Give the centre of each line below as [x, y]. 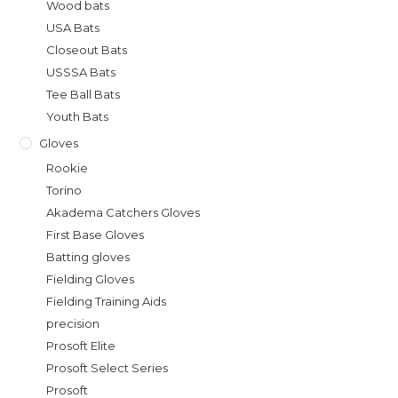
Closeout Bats [87, 49]
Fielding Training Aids [107, 301]
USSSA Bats [81, 72]
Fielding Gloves [91, 279]
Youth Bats [78, 116]
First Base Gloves [96, 234]
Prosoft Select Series [107, 367]
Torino [64, 190]
